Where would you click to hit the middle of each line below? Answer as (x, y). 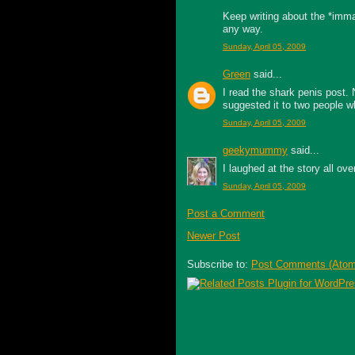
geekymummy (255, 151)
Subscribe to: (219, 265)
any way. (243, 29)
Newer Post (214, 236)
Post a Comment (226, 214)
